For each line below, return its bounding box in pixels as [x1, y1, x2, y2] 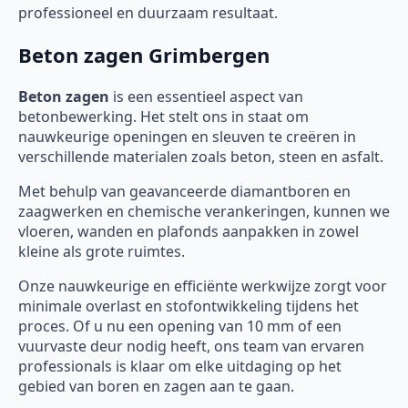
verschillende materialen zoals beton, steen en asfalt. [18, 146, 383, 167]
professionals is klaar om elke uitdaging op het [18, 355, 342, 376]
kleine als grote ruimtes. [18, 240, 185, 261]
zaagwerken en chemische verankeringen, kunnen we [18, 200, 390, 221]
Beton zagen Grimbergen [18, 40, 270, 68]
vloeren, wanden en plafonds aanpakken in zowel [18, 220, 359, 241]
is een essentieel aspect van [109, 86, 303, 107]
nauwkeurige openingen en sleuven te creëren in [18, 126, 356, 147]
